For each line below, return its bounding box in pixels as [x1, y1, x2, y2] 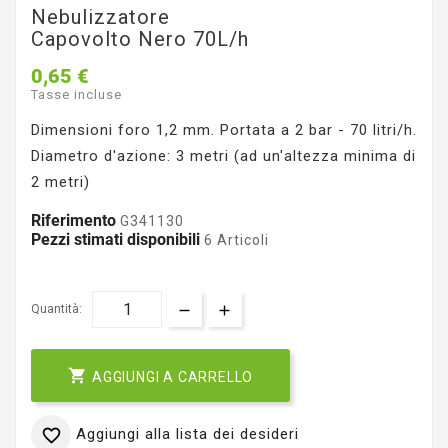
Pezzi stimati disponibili [31, 230, 200, 250]
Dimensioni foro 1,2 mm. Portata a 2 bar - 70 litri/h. [31, 121, 417, 140]
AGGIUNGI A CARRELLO [92, 369, 254, 386]
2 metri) [31, 173, 90, 192]
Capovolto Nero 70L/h [31, 27, 249, 51]
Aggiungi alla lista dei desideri [76, 425, 299, 444]
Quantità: [31, 302, 82, 317]
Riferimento [31, 211, 120, 231]
